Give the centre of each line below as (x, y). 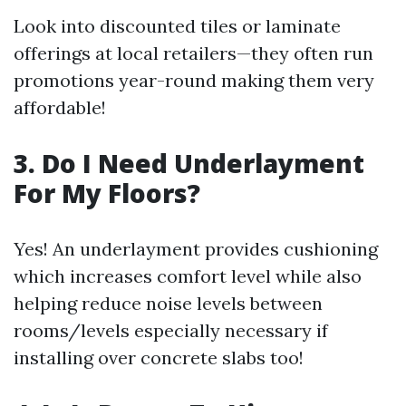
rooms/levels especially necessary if (171, 330)
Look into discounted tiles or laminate (177, 26)
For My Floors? (107, 193)
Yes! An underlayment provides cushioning (196, 249)
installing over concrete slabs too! (159, 358)
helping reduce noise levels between (168, 303)
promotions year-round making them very (194, 80)
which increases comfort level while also (188, 276)
